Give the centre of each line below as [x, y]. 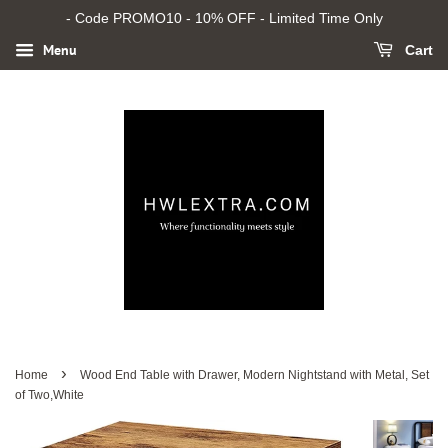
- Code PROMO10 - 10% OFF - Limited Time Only [224, 18]
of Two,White [49, 395]
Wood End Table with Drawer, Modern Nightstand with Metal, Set [254, 375]
